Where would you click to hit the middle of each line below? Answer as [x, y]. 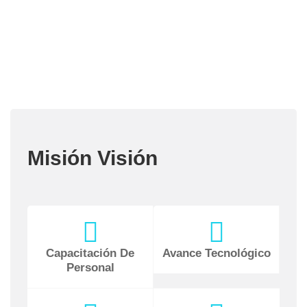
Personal [90, 268]
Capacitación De [90, 253]
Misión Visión [93, 158]
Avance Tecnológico [216, 253]
